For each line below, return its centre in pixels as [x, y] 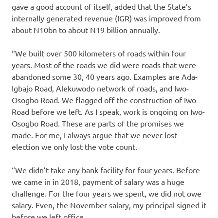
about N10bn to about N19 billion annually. [86, 30]
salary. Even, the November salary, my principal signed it [109, 205]
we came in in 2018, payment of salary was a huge [98, 182]
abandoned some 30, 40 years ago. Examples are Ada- [105, 77]
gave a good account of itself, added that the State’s [101, 7]
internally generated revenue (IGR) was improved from [106, 18]
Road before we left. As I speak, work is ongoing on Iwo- [108, 112]
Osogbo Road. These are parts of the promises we [98, 123]
